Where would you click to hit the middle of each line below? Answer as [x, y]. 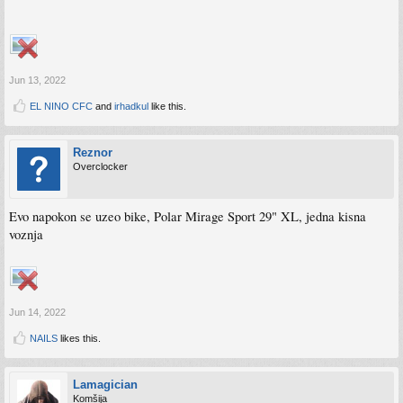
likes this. [79, 338]
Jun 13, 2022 [37, 80]
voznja [26, 234]
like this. [167, 106]
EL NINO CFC [61, 106]
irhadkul [131, 106]
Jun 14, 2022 [37, 312]
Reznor [93, 152]
